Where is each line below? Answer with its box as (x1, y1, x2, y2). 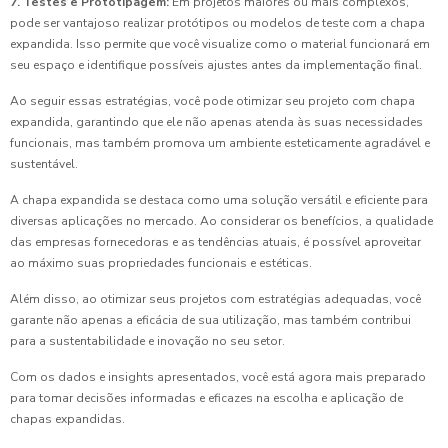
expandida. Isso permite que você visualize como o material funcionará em (10, 36, 430, 53)
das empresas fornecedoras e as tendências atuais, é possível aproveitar (10, 234, 421, 251)
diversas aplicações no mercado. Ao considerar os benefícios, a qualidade (10, 213, 433, 230)
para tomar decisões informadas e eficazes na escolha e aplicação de (10, 390, 403, 407)
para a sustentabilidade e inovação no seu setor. (10, 333, 285, 350)
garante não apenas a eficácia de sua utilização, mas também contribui (10, 312, 411, 329)
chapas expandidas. (10, 411, 125, 428)
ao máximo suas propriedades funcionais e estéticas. (10, 255, 312, 272)
